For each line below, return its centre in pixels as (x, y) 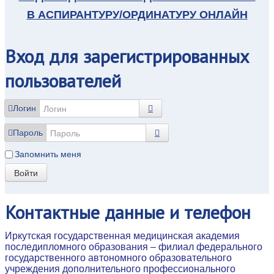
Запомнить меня (48, 154)
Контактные (52, 212)
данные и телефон (175, 212)
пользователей (63, 80)
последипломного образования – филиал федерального (134, 246)
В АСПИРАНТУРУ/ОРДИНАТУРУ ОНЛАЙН (137, 14)
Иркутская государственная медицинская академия (122, 235)
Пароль (28, 132)
